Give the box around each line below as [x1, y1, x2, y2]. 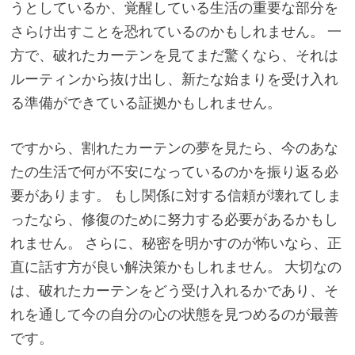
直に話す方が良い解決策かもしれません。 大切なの [10, 257, 342, 276]
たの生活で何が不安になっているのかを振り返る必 [10, 162, 338, 181]
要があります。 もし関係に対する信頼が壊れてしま [10, 185, 342, 204]
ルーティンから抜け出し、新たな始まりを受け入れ [10, 69, 338, 88]
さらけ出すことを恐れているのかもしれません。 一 [10, 21, 342, 40]
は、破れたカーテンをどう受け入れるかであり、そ [10, 281, 338, 300]
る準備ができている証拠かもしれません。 [10, 93, 281, 112]
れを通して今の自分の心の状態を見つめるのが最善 [10, 304, 338, 323]
